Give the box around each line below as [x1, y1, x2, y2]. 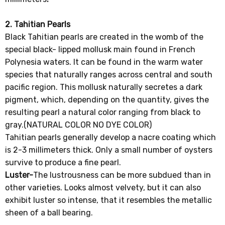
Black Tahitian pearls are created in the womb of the [5, 32, 204, 42]
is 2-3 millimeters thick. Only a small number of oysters [5, 145, 213, 155]
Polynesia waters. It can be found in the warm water [5, 57, 203, 67]
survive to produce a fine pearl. [5, 157, 122, 167]
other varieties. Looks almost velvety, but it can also [5, 182, 201, 192]
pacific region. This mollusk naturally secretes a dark [5, 82, 203, 92]
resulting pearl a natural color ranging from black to [5, 107, 201, 117]
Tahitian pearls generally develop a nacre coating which [5, 132, 216, 142]
